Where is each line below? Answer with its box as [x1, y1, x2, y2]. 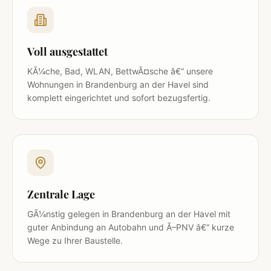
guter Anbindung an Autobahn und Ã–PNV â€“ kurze [27, 221, 234, 232]
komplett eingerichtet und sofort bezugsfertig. [27, 92, 211, 103]
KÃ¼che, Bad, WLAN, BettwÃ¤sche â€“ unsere [27, 65, 213, 76]
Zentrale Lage [27, 186, 95, 201]
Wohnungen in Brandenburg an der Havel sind [27, 79, 209, 90]
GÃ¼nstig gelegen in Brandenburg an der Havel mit [27, 208, 230, 219]
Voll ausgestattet [27, 44, 108, 59]
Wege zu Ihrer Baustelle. [27, 235, 123, 246]
